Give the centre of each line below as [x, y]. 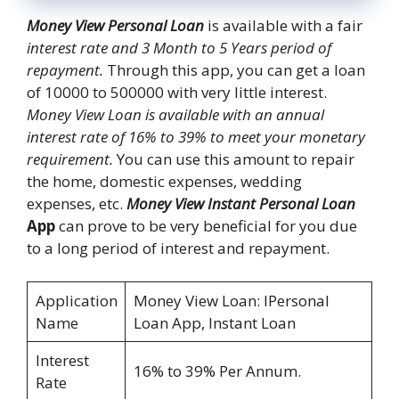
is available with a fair [283, 25]
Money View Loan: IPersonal [231, 301]
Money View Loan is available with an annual [175, 114]
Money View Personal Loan [115, 25]
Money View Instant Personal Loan [241, 203]
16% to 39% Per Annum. [217, 371]
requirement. [70, 159]
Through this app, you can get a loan [234, 69]
